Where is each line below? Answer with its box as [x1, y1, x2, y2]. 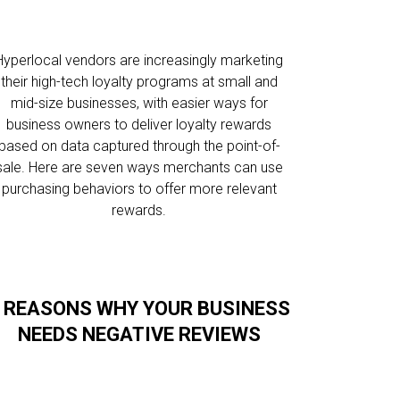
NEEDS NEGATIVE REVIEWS [17, 323, 261, 346]
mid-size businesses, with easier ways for [10, 95, 268, 112]
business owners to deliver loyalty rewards [6, 116, 272, 133]
